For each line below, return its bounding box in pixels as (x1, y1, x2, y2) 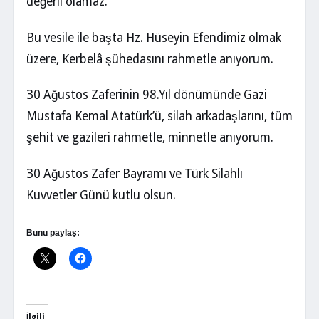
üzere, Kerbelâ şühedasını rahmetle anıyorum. (26, 51, 273, 66)
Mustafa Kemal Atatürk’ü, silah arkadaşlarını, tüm (26, 109, 293, 124)
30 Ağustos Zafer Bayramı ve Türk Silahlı (26, 167, 243, 182)
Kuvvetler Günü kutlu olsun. (26, 188, 176, 203)
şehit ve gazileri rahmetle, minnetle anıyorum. (26, 130, 273, 145)
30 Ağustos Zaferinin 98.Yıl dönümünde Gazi (26, 88, 267, 103)
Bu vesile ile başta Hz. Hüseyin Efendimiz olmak (26, 30, 281, 45)
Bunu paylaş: (26, 227, 80, 238)
